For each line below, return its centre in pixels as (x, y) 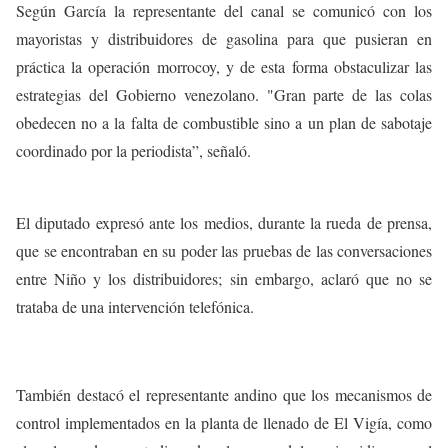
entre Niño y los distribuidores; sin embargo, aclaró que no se (224, 278)
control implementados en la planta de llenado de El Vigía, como (224, 422)
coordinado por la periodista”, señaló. (133, 150)
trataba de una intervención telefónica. (135, 306)
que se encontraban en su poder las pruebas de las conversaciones (224, 250)
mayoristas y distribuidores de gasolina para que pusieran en (224, 38)
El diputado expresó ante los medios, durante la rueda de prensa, (224, 222)
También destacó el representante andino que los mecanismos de (224, 394)
